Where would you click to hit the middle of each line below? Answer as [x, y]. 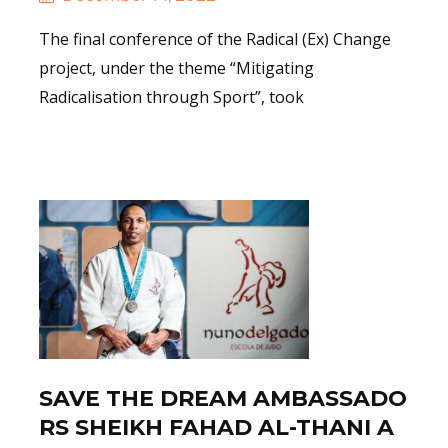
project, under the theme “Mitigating [176, 67]
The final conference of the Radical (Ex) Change [215, 38]
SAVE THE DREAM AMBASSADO [223, 398]
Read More [115, 151]
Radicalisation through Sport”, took [171, 96]
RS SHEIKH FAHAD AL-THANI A [216, 427]
